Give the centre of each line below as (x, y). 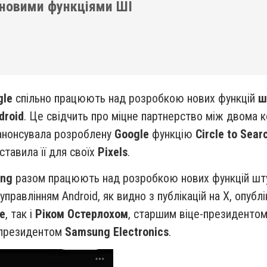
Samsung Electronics (117, 232)
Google (132, 134)
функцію (172, 134)
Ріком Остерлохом (80, 214)
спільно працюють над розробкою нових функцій (137, 98)
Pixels (113, 152)
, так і (19, 214)
